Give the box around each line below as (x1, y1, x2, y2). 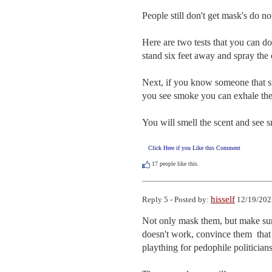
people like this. (158, 160, 199, 168)
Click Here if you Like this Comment (148, 144, 240, 152)
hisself (211, 194, 235, 204)
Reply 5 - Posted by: (142, 194, 211, 204)
